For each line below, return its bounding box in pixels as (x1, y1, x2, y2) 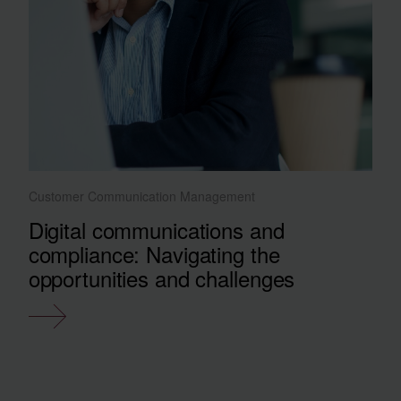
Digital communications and (28, 213, 285, 245)
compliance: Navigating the (28, 237, 280, 269)
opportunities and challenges (28, 261, 295, 294)
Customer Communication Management (28, 186, 255, 205)
